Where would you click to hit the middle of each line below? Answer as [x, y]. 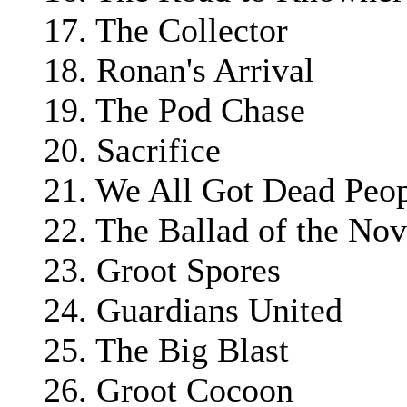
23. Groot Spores [162, 269]
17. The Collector [166, 30]
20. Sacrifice [132, 149]
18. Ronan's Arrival [179, 69]
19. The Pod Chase [174, 109]
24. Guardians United [193, 309]
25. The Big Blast [166, 349]
